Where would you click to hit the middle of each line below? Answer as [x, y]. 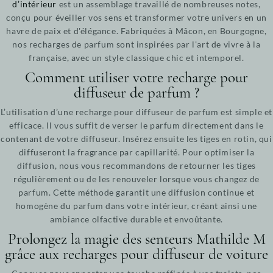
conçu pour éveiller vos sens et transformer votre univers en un [136, 17]
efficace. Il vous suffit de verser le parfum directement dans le [136, 125]
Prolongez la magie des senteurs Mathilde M [136, 239]
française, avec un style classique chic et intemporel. [136, 57]
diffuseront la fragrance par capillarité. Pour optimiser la [136, 152]
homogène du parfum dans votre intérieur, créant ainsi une [136, 205]
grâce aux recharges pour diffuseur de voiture [136, 254]
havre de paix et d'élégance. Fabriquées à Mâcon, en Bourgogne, [136, 30]
